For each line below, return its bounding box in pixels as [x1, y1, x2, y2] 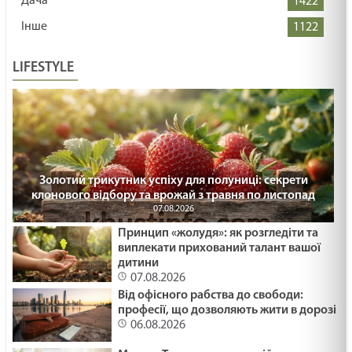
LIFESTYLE [13, 60, 75, 76]
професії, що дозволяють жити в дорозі [117, 303, 336, 317]
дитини [117, 257, 159, 270]
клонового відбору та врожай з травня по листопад [31, 189, 316, 203]
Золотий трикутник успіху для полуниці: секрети [38, 174, 308, 188]
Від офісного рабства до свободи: [117, 288, 303, 302]
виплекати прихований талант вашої [117, 242, 321, 255]
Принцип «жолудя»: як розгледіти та [117, 227, 318, 240]
